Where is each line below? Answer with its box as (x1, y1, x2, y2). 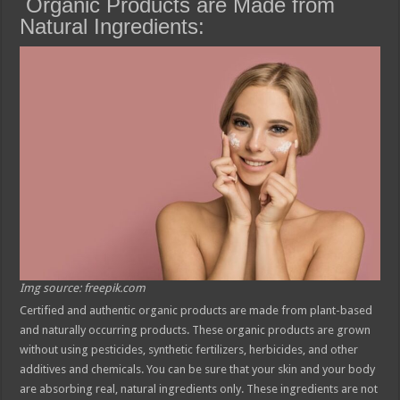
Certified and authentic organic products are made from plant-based (20, 304, 373, 318)
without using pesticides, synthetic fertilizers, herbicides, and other (20, 343, 359, 357)
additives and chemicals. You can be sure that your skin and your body (20, 362, 376, 377)
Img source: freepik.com (20, 281, 146, 296)
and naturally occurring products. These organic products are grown (20, 323, 371, 337)
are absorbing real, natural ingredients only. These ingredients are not (20, 382, 379, 396)
